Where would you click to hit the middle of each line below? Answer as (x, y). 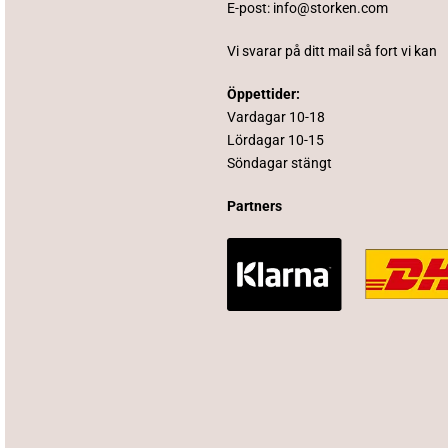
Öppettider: (264, 93)
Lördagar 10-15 (276, 139)
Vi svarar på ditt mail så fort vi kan (332, 50)
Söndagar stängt (280, 162)
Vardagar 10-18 (276, 116)
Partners (256, 205)
